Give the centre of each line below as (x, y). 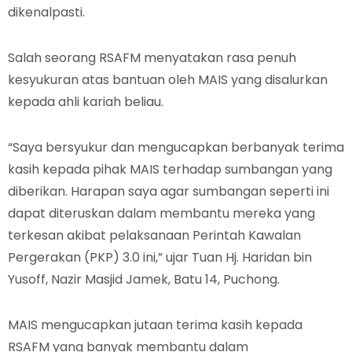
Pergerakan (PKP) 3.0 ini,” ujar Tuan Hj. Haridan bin (160, 257)
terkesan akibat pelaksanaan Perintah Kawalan (154, 235)
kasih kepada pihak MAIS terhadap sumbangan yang (170, 169)
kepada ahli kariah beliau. (86, 102)
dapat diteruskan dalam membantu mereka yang (161, 213)
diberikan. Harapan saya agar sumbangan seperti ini (169, 191)
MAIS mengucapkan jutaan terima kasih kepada (155, 325)
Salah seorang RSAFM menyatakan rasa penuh (152, 58)
